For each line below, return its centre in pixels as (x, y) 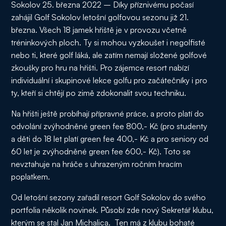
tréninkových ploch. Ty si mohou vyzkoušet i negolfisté (108, 42)
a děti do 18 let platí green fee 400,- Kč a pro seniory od (110, 139)
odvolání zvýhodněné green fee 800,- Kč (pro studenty (109, 126)
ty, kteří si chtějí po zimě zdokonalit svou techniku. (99, 93)
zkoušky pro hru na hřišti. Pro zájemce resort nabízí (100, 68)
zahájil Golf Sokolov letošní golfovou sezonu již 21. (100, 17)
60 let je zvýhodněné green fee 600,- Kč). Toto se (101, 151)
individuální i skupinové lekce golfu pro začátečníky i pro (109, 80)
